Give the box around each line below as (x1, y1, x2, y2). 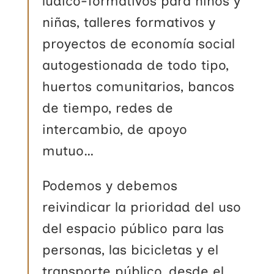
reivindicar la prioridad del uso (42, 198, 242, 215)
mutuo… (42, 142, 99, 159)
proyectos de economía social (42, 35, 235, 52)
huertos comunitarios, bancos (42, 78, 235, 95)
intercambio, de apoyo (42, 120, 188, 138)
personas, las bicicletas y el (42, 241, 219, 258)
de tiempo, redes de (42, 99, 174, 116)
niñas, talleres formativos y (42, 13, 216, 31)
